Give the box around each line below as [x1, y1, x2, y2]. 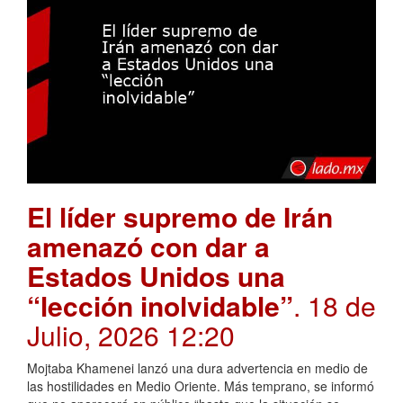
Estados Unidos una [27, 255, 285, 295]
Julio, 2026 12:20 [27, 315, 235, 354]
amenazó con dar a [27, 226, 270, 265]
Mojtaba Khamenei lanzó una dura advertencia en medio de [27, 358, 368, 377]
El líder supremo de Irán [27, 196, 333, 236]
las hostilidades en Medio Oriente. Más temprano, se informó [27, 376, 374, 395]
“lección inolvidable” [27, 285, 293, 325]
